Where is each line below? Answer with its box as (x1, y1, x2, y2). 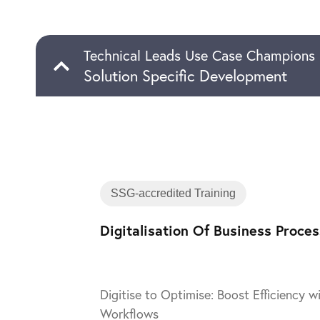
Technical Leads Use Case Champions (83, 46, 315, 64)
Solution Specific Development (83, 66, 287, 86)
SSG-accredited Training (111, 187, 236, 199)
